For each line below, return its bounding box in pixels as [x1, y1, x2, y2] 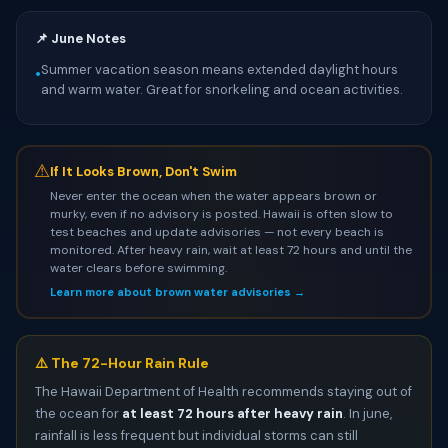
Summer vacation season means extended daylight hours [41, 61, 398, 78]
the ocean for [35, 405, 122, 422]
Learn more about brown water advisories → [49, 284, 305, 299]
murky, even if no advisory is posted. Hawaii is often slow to [49, 205, 393, 222]
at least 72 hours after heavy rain [122, 405, 343, 422]
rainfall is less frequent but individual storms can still [35, 427, 358, 444]
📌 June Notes [35, 30, 126, 47]
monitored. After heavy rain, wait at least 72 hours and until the [49, 241, 412, 258]
